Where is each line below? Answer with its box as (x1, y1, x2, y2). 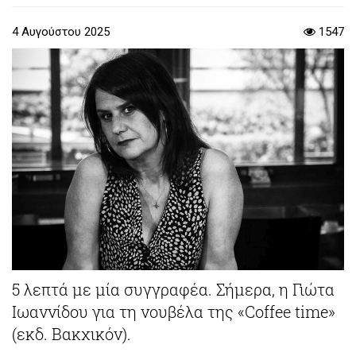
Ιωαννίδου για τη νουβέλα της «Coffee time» (12, 300, 335, 322)
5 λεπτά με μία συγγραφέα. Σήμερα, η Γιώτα (12, 278, 335, 300)
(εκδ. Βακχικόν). (12, 323, 131, 344)
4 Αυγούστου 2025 (12, 25, 110, 40)
